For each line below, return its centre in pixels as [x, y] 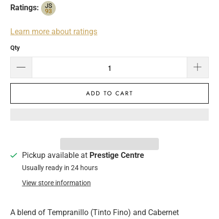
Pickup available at [55, 155]
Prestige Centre [117, 155]
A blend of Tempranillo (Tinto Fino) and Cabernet [95, 213]
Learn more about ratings [54, 31]
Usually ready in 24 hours [60, 168]
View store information [56, 183]
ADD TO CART [109, 94]
